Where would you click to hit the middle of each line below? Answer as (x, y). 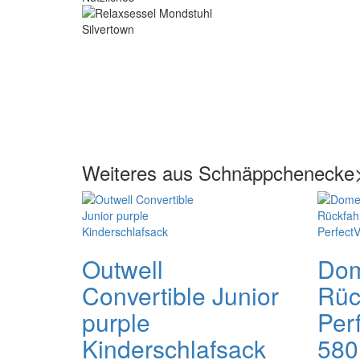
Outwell (123, 269)
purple (116, 322)
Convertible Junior (180, 295)
